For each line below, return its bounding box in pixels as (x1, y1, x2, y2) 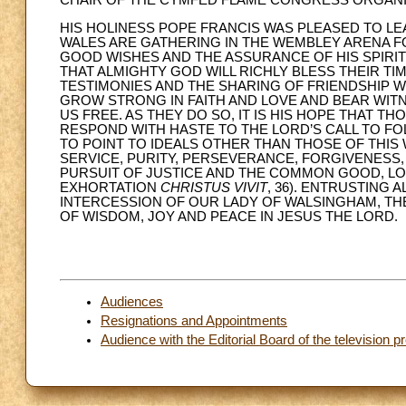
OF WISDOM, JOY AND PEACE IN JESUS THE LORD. (60, 208, 398, 224)
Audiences (101, 294, 163, 309)
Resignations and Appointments (101, 313, 287, 328)
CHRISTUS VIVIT (160, 179, 267, 195)
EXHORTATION (60, 179, 160, 195)
